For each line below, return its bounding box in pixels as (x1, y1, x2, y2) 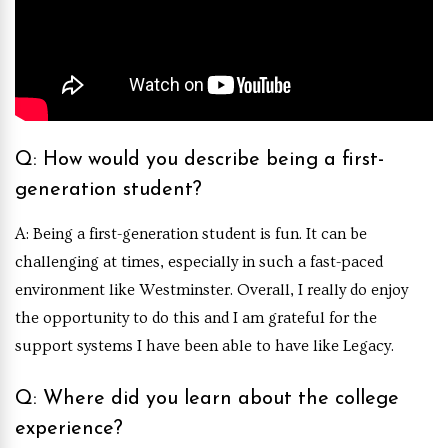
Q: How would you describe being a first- (15, 149, 384, 170)
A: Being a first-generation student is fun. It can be (15, 224, 367, 243)
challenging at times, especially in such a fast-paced (15, 252, 383, 271)
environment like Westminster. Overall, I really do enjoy (15, 280, 408, 299)
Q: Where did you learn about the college (15, 388, 399, 409)
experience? (15, 418, 123, 439)
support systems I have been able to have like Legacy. (15, 336, 397, 355)
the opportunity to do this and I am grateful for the (15, 308, 377, 327)
